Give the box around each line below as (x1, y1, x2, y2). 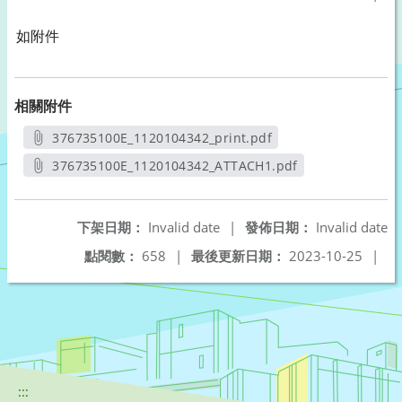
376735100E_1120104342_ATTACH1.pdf (52, 157, 298, 174)
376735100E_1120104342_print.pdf (52, 129, 273, 146)
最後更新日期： (191, 247, 285, 265)
